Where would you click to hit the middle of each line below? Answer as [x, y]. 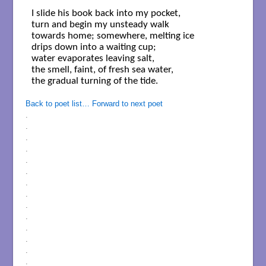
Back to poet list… [57, 103]
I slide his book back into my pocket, [106, 13]
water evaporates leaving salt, [93, 58]
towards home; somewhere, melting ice [114, 36]
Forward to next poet [127, 103]
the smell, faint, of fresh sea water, [103, 69]
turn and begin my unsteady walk [101, 24]
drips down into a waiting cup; [95, 47]
